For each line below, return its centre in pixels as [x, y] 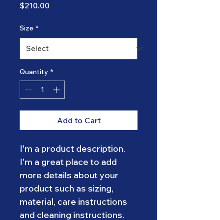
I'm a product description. [73, 149]
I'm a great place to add [69, 162]
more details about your [70, 175]
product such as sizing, [68, 188]
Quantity [34, 72]
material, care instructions [74, 202]
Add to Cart [79, 120]
